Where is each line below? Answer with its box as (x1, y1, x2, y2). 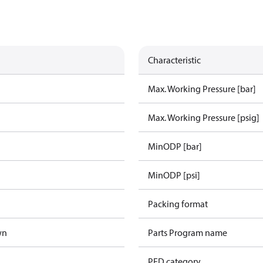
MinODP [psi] (148, 169, 200, 181)
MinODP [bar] (148, 140, 202, 152)
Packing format (148, 198, 208, 210)
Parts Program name (148, 227, 227, 238)
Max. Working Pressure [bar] (148, 83, 256, 95)
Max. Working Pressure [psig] (148, 112, 259, 123)
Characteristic (148, 54, 201, 66)
